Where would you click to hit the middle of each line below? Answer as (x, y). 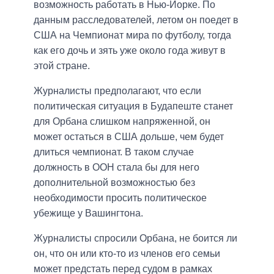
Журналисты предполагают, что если (117, 91)
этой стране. (62, 66)
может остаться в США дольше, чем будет (129, 137)
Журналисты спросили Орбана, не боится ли (135, 239)
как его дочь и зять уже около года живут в (130, 51)
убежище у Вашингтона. (88, 213)
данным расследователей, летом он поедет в (136, 20)
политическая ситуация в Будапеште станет (133, 106)
